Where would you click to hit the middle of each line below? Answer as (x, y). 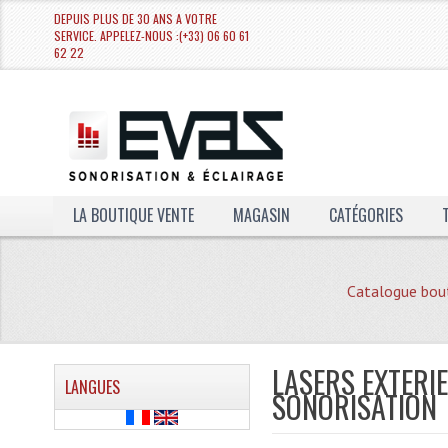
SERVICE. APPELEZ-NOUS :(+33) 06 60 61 (151, 35)
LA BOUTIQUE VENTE (133, 215)
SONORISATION (354, 406)
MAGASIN (261, 215)
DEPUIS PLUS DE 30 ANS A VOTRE (135, 18)
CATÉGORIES (365, 215)
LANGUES (92, 387)
